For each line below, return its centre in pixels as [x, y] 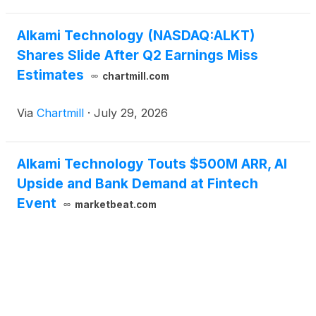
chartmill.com [135, 77]
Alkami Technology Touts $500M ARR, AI [152, 164]
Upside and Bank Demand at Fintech [138, 184]
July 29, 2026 [131, 113]
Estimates [50, 75]
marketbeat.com [115, 205]
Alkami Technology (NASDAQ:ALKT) [136, 36]
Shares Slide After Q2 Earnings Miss [138, 55]
